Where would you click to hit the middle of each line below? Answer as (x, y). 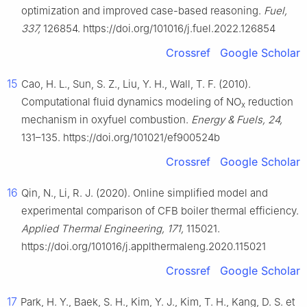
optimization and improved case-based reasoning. (143, 11)
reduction (269, 102)
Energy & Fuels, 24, (237, 120)
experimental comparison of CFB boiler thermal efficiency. (160, 211)
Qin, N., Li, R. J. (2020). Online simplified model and (145, 193)
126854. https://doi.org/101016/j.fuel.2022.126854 (158, 29)
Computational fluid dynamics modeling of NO (131, 102)
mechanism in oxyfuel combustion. (106, 120)
